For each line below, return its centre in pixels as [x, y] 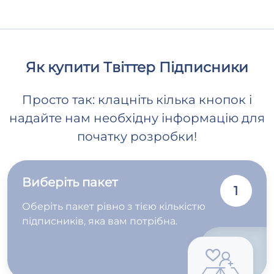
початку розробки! [137, 137]
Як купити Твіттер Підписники [137, 67]
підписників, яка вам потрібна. [100, 221]
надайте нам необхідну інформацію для [137, 118]
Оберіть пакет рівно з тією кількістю [114, 207]
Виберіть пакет [70, 183]
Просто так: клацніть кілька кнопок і [137, 100]
